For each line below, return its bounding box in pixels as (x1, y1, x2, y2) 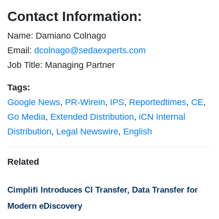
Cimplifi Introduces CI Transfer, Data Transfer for (7, 185, 198, 195)
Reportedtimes (129, 97, 186, 107)
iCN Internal (139, 111, 185, 122)
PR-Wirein (65, 97, 105, 107)
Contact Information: (7, 8, 142, 24)
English (123, 126, 152, 136)
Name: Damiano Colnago (7, 30, 106, 41)
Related (7, 156, 39, 167)
